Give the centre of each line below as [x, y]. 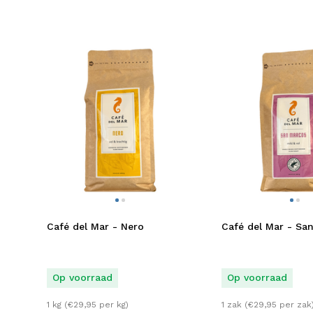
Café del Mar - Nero [95, 226]
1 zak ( [234, 305]
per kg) [112, 305]
